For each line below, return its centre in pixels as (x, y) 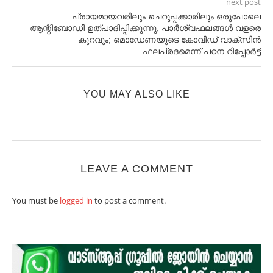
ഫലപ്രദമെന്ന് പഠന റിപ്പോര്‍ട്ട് (202, 51)
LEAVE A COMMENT (136, 169)
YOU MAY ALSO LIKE (136, 94)
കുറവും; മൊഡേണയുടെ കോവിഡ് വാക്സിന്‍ (169, 40)
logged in (76, 200)
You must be (36, 200)
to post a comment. (129, 200)
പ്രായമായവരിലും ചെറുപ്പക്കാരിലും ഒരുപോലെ (166, 16)
